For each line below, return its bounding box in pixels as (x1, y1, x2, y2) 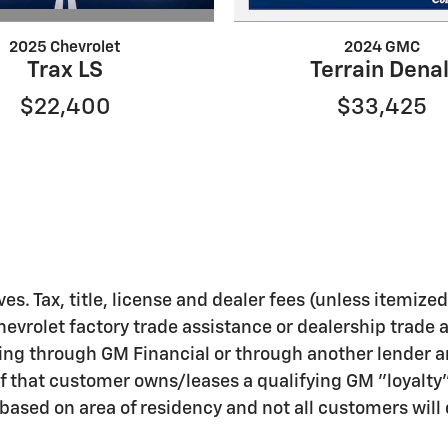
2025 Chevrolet (9, 40, 122, 56)
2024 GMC (344, 40, 421, 56)
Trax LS (27, 59, 104, 83)
